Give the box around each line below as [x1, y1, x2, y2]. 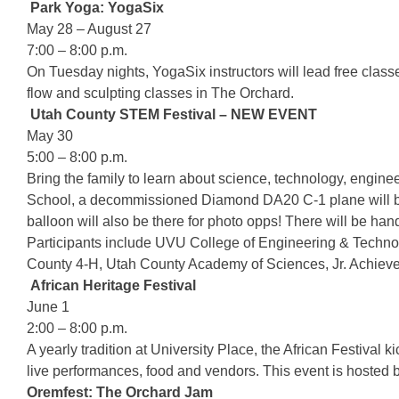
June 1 [27, 299, 69, 314]
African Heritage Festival [30, 278, 196, 293]
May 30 [27, 128, 73, 143]
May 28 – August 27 [27, 21, 151, 37]
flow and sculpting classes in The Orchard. [27, 85, 294, 101]
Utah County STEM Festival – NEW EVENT [30, 107, 317, 122]
